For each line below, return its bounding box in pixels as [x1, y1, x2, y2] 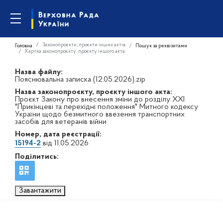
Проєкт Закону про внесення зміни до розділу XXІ [15, 96, 185, 104]
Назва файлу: [15, 68, 63, 76]
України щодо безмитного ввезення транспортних [15, 111, 185, 118]
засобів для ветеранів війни [15, 118, 107, 126]
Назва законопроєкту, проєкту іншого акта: [15, 88, 172, 96]
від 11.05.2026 [41, 139, 89, 147]
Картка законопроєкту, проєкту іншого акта [25, 48, 125, 54]
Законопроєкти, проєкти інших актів [42, 42, 125, 48]
